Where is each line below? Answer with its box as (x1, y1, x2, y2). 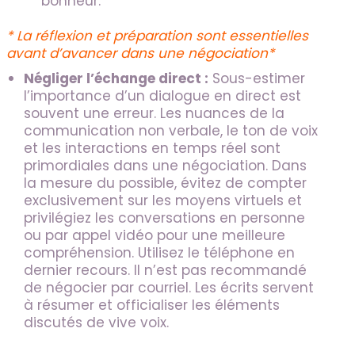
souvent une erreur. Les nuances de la (24, 104, 284, 124)
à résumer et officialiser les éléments (24, 296, 280, 315)
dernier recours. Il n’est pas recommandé (24, 261, 307, 281)
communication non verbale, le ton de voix (24, 121, 318, 141)
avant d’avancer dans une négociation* (6, 44, 274, 63)
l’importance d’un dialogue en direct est (24, 86, 301, 106)
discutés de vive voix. (24, 313, 169, 333)
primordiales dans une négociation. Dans (24, 156, 307, 176)
